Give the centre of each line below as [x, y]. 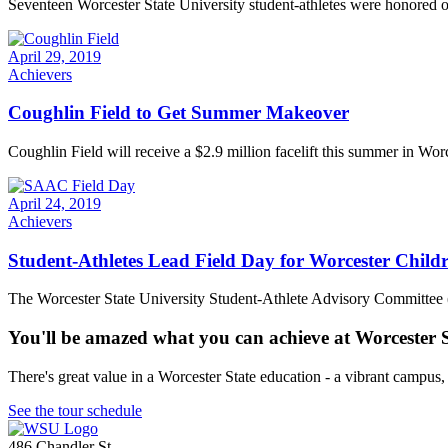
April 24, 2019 [54, 203]
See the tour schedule [75, 410]
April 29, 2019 [54, 56]
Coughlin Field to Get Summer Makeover [178, 113]
